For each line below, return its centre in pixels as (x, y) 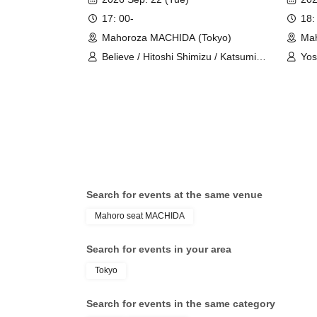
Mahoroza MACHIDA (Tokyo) (167, 37)
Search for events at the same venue (174, 194)
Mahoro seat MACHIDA (140, 215)
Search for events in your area (159, 249)
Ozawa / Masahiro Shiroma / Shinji (179, 73)
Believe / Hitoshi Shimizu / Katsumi (179, 56)
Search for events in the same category (181, 303)
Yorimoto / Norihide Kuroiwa (164, 89)
